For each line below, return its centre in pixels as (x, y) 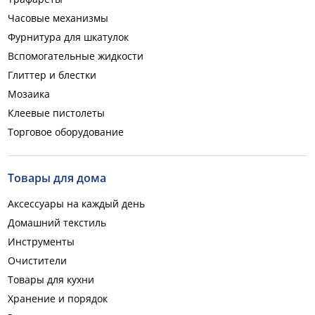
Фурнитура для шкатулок (68, 37)
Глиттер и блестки (52, 75)
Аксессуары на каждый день (76, 204)
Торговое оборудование (66, 132)
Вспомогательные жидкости (76, 56)
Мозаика (29, 94)
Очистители (37, 261)
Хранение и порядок (58, 298)
